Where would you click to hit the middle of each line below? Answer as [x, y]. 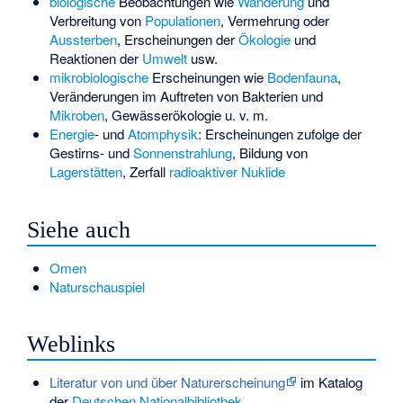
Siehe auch [79, 229]
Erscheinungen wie [207, 76]
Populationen [182, 20]
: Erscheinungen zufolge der [279, 133]
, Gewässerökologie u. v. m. [186, 114]
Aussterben [83, 39]
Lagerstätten [85, 171]
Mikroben [76, 114]
